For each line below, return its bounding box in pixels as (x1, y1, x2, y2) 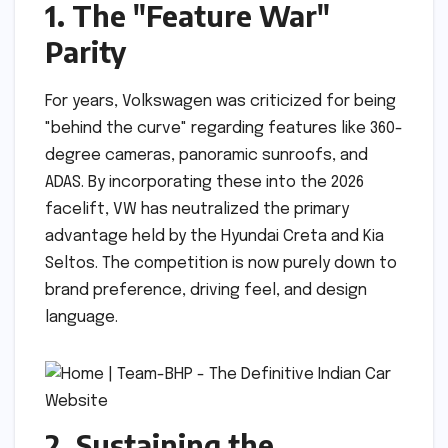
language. (45, 308, 118, 326)
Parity (45, 33, 126, 69)
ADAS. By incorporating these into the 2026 (45, 173, 364, 191)
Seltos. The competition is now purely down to (45, 254, 397, 272)
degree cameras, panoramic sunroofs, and (45, 146, 368, 164)
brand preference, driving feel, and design (45, 281, 367, 299)
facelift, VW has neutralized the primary (45, 200, 349, 218)
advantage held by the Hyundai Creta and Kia (45, 227, 384, 245)
